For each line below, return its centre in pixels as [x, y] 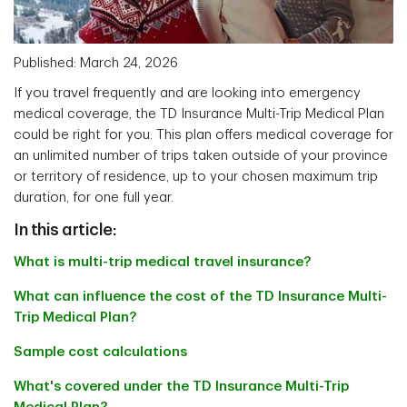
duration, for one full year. [94, 198]
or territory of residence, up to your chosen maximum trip [196, 177]
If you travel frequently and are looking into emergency [187, 94]
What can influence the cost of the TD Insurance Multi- [200, 297]
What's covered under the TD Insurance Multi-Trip [181, 387]
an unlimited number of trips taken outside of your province [201, 156]
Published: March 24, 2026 [96, 64]
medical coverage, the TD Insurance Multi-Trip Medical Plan [199, 114]
